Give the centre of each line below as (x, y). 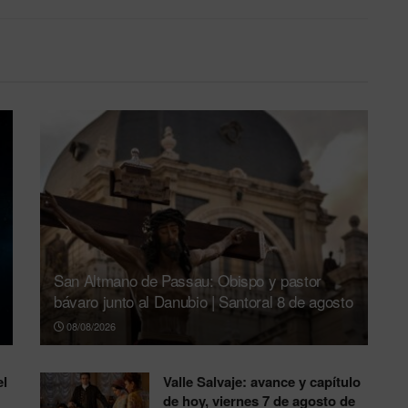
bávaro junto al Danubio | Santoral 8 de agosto (204, 301)
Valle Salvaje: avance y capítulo (262, 381)
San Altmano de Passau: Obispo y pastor (188, 280)
